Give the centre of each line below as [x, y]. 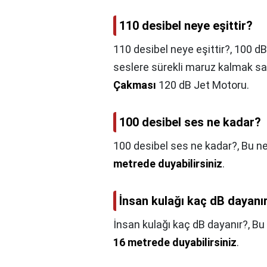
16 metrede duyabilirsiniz [175, 242]
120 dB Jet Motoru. [203, 85]
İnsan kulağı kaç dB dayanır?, [183, 224]
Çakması [135, 85]
